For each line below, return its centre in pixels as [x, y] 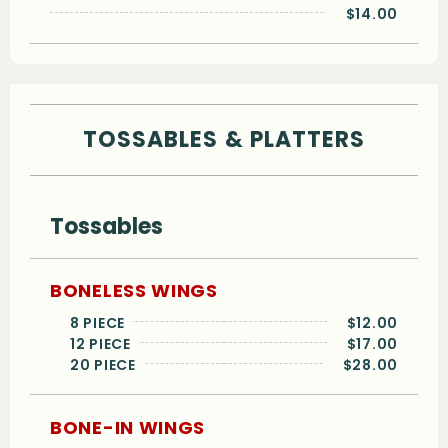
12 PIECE [104, 344]
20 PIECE [106, 365]
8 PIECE [101, 323]
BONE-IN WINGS [128, 427]
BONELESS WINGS [134, 291]
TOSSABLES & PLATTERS [224, 139]
